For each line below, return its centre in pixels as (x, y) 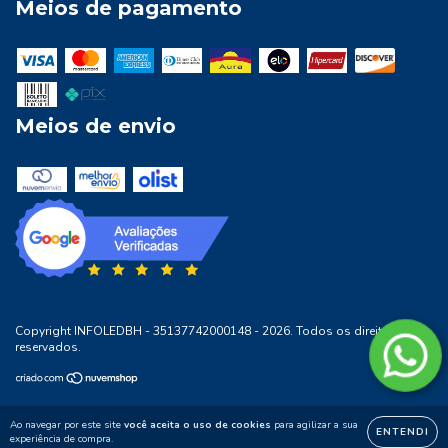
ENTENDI (402, 432)
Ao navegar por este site (67, 425)
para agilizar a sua (314, 425)
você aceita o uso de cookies (197, 425)
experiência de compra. (61, 439)
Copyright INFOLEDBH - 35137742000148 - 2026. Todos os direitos (206, 330)
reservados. (48, 346)
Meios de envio (95, 126)
